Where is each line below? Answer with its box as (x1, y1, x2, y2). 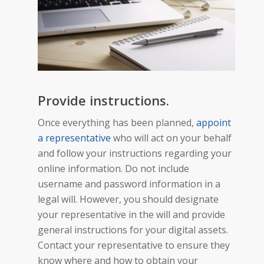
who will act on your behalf (111, 131, 232, 144)
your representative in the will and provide (38, 207, 225, 221)
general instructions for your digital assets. (38, 223, 228, 236)
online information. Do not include (38, 161, 189, 175)
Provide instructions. (38, 91, 169, 109)
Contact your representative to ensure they (38, 238, 230, 252)
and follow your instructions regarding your (38, 146, 232, 160)
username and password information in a (38, 177, 220, 190)
